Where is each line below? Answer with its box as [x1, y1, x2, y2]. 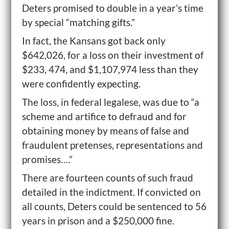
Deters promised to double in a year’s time [21, 2, 203, 14]
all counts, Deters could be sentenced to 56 [21, 200, 207, 212]
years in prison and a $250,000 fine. [21, 215, 174, 226]
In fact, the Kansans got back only [21, 35, 166, 47]
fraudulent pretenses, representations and [21, 139, 203, 151]
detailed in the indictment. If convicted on [21, 186, 201, 198]
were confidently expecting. [21, 78, 141, 89]
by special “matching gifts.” [21, 16, 135, 28]
